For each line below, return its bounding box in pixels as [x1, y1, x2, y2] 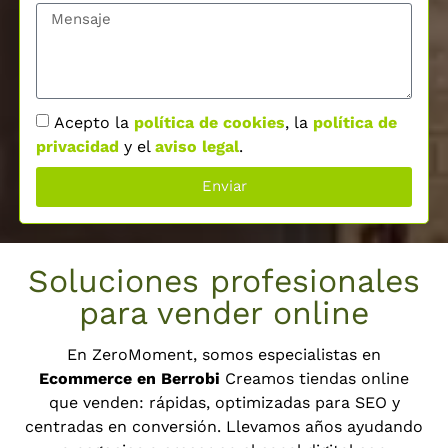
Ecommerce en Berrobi [39, 368, 220, 388]
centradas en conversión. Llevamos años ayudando [25, 416, 423, 436]
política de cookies [133, 112, 285, 132]
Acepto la [53, 112, 134, 132]
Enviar [201, 177, 247, 196]
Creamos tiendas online [220, 368, 409, 388]
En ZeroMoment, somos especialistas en [67, 344, 381, 364]
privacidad [35, 136, 119, 156]
